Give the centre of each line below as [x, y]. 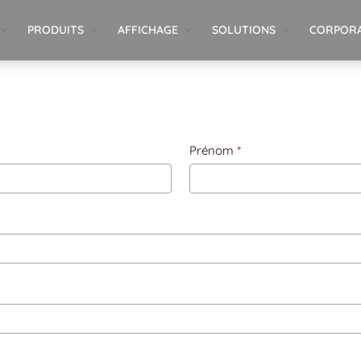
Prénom [213, 150]
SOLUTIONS [243, 30]
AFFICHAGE [147, 30]
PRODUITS [55, 30]
